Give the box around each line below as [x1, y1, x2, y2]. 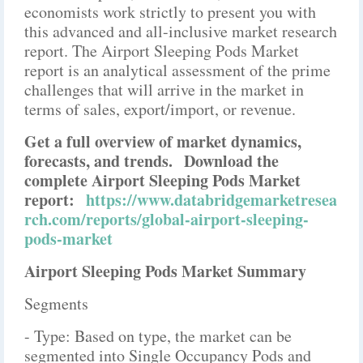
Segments [24, 293, 88, 314]
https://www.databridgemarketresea [86, 188, 337, 211]
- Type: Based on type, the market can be [24, 325, 292, 347]
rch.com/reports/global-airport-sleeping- [24, 207, 309, 231]
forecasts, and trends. [24, 149, 184, 173]
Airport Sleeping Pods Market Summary [24, 259, 306, 283]
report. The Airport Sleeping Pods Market [24, 40, 299, 62]
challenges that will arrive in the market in [24, 79, 304, 100]
